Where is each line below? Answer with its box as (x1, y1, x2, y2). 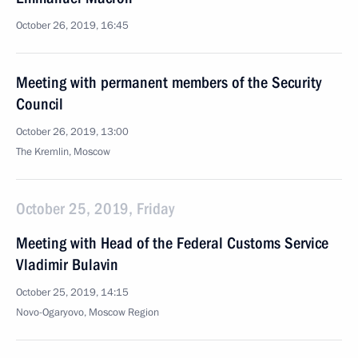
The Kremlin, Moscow (16, 145, 110, 159)
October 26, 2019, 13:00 (16, 125, 129, 139)
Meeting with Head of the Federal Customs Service (16, 233, 328, 253)
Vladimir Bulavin (16, 255, 118, 274)
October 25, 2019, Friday (16, 199, 174, 218)
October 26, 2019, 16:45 (16, 18, 129, 33)
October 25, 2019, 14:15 (16, 285, 129, 300)
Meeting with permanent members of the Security (16, 73, 321, 92)
